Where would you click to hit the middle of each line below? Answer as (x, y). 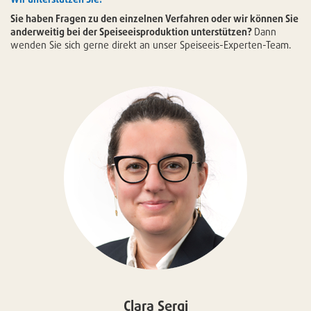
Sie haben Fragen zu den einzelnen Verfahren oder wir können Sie (154, 19)
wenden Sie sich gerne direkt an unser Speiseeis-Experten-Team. (151, 45)
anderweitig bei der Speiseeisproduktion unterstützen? (132, 32)
